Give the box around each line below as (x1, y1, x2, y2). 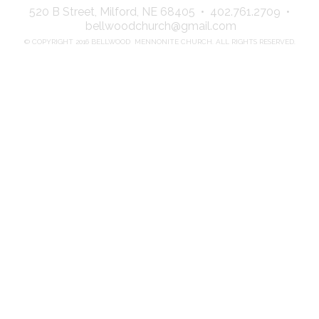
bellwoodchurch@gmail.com (85, 19, 236, 33)
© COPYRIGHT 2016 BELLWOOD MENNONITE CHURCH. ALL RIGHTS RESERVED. (23, 38, 296, 46)
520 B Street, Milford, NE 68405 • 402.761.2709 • (29, 5, 290, 19)
